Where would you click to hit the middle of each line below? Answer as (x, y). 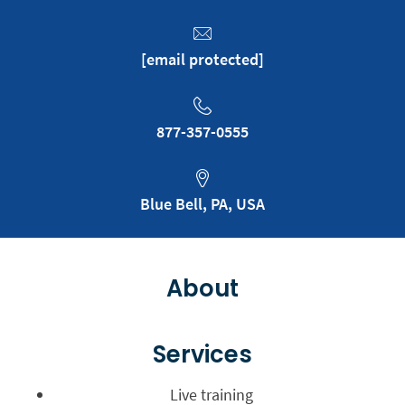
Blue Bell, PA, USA (202, 203)
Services (202, 354)
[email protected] (202, 59)
